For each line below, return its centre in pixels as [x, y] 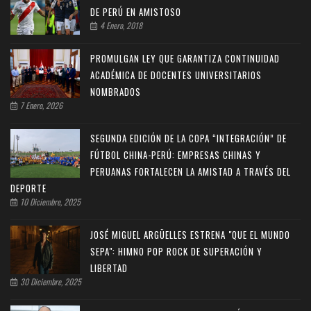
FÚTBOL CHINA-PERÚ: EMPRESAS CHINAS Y [176, 154]
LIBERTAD [109, 268]
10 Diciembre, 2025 [49, 201]
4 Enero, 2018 [120, 25]
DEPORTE [28, 188]
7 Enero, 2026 [40, 105]
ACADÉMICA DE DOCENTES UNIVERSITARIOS [176, 75]
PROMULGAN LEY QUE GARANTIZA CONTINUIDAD [185, 58]
